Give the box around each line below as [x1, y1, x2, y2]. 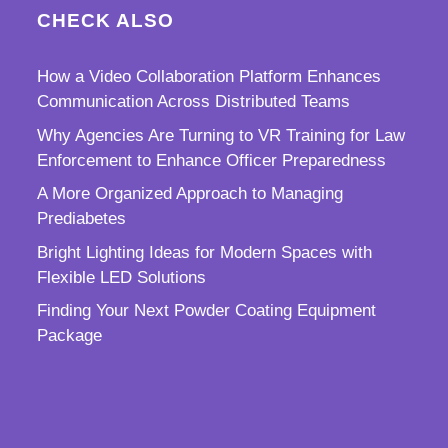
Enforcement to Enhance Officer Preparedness [37, 150, 387, 170]
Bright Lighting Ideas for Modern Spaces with [37, 242, 373, 262]
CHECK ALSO [37, 10, 175, 32]
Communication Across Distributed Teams [37, 92, 351, 112]
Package [37, 326, 103, 346]
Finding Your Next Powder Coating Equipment [37, 301, 377, 321]
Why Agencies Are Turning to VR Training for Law [37, 125, 406, 145]
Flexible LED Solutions [37, 267, 207, 287]
